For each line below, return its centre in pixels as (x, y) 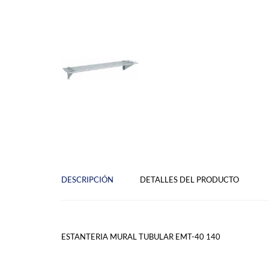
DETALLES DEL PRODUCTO (190, 180)
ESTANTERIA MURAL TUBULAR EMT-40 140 (141, 237)
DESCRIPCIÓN (88, 180)
